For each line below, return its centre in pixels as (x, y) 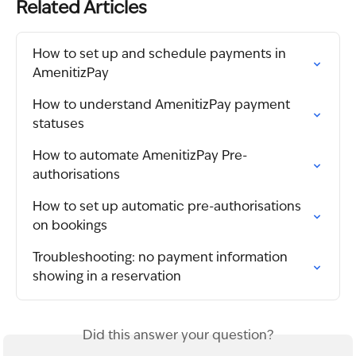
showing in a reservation (107, 278)
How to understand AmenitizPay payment (163, 106)
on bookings (70, 227)
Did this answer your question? (178, 337)
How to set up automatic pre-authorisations (168, 208)
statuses (58, 125)
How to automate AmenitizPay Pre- (140, 157)
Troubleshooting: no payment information (162, 259)
